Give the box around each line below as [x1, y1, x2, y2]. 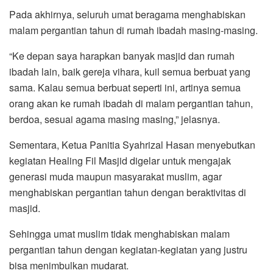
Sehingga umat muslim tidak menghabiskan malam [9, 227, 230, 241]
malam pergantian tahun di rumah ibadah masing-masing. [9, 23, 258, 38]
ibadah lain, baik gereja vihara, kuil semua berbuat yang [9, 65, 250, 79]
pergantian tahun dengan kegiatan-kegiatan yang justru [9, 243, 247, 257]
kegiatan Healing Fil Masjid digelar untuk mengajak [9, 154, 231, 168]
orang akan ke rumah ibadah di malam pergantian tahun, [9, 96, 253, 111]
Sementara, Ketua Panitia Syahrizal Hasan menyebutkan [9, 138, 255, 152]
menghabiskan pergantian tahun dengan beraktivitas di [9, 185, 246, 200]
